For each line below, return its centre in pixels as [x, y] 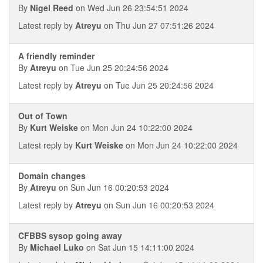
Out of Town [43, 116]
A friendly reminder [56, 56]
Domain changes [52, 176]
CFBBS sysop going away [70, 235]
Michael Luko [57, 247]
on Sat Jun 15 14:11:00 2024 [139, 247]
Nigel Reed [52, 8]
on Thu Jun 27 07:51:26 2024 [158, 25]
